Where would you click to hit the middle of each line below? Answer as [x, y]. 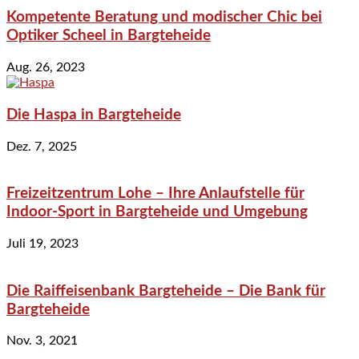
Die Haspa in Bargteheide [94, 115]
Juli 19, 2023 [42, 243]
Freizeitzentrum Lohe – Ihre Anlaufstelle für [155, 194]
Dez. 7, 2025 [42, 146]
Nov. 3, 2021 [42, 341]
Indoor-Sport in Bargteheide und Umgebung [157, 212]
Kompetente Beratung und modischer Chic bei [164, 18]
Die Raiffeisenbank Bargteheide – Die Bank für [166, 291]
